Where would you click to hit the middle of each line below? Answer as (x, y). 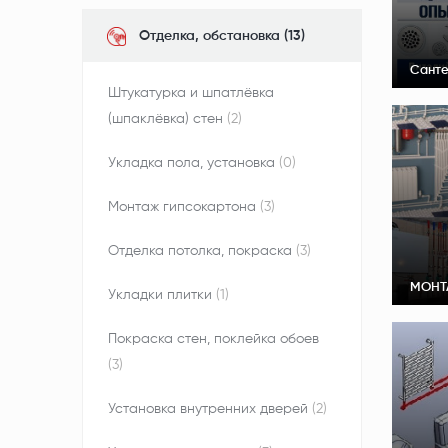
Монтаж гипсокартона (184, 207)
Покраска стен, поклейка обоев (213, 339)
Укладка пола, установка (193, 163)
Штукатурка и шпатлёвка (191, 93)
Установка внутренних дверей (210, 409)
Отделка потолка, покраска (202, 251)
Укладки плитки (162, 295)
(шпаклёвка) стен (167, 119)
